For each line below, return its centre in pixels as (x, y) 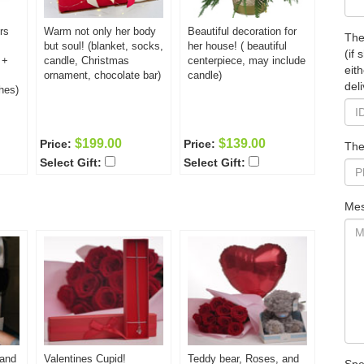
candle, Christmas (87, 61)
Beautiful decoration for (242, 31)
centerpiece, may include (247, 61)
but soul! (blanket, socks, (104, 46)
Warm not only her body (100, 31)
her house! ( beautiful (237, 46)
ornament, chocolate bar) (102, 75)
